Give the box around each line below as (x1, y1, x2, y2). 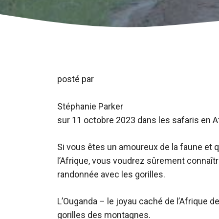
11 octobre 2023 (72, 115, 135, 125)
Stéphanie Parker (57, 101, 123, 111)
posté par (57, 74, 94, 84)
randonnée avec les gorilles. (57, 169, 165, 179)
